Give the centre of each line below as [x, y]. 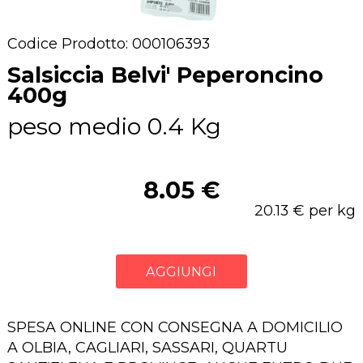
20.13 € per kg [305, 211]
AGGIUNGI [181, 271]
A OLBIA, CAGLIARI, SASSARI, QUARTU [147, 348]
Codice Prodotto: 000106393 [108, 44]
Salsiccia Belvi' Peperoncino [165, 75]
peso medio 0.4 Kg [114, 126]
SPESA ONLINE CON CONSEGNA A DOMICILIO [175, 327]
